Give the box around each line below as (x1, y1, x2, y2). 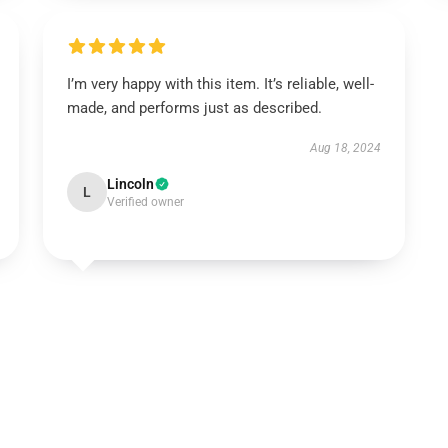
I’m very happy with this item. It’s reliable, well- (66, 75, 374, 93)
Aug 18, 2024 (310, 141, 382, 155)
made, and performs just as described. (66, 99, 322, 117)
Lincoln (106, 176, 154, 192)
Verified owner (106, 195, 184, 209)
